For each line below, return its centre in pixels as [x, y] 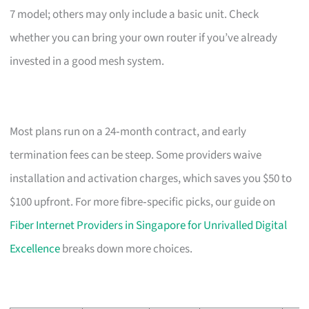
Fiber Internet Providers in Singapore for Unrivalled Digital [149, 225]
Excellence [35, 249]
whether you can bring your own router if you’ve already [144, 38]
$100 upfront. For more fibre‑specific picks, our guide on [143, 202]
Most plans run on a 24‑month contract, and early [128, 131]
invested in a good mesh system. [87, 61]
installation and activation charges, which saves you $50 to [151, 178]
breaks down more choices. [127, 249]
